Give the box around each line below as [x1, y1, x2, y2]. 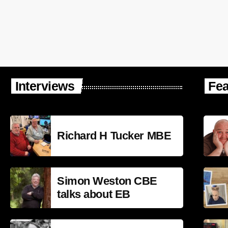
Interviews [15, 78, 75, 93]
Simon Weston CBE [57, 174, 157, 187]
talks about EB [57, 187, 130, 201]
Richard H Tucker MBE [57, 129, 172, 142]
